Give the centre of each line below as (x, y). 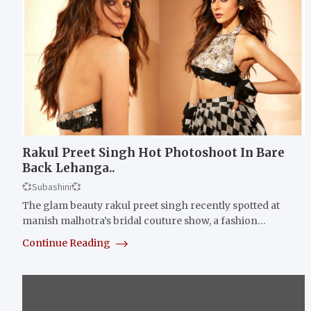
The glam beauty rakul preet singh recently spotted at (151, 205)
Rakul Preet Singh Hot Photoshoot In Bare (153, 152)
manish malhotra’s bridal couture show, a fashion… (144, 220)
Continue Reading (67, 243)
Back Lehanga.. (69, 168)
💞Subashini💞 (52, 186)
